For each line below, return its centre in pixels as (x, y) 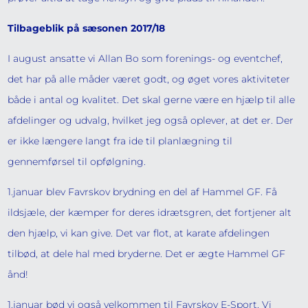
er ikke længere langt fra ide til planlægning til (120, 141)
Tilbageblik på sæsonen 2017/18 (87, 28)
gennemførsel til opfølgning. (77, 162)
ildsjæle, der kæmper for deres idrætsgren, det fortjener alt (150, 212)
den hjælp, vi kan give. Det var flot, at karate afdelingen (139, 233)
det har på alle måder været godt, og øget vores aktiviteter (149, 79)
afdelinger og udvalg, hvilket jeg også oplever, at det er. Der (151, 120)
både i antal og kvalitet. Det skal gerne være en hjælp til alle (152, 100)
